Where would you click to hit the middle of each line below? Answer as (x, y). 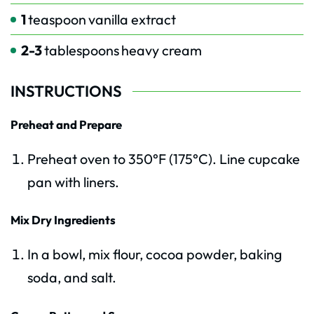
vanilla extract (132, 20)
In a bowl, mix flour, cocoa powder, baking (154, 254)
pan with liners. (73, 182)
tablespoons (82, 50)
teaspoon (57, 20)
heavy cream (162, 50)
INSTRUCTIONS (66, 91)
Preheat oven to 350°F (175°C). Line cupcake (163, 158)
